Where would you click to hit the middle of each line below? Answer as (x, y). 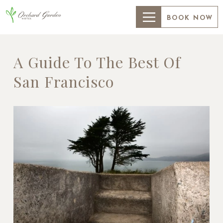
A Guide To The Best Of (97, 62)
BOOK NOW (190, 18)
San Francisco (63, 81)
